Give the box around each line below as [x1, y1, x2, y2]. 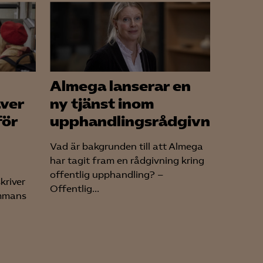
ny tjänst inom [50, 95, 154, 113]
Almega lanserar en [50, 77, 191, 96]
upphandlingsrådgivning [50, 113, 234, 131]
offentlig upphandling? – [50, 169, 164, 181]
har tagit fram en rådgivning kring [50, 155, 204, 167]
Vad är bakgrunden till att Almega [50, 141, 203, 153]
